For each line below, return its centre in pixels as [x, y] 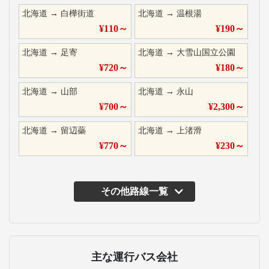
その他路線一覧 [134, 191]
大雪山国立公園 [206, 53]
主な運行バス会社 [134, 257]
